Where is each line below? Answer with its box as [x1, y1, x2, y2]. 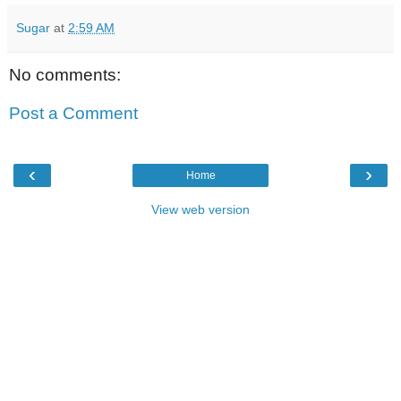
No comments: [9, 64, 121, 84]
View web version [151, 201, 250, 217]
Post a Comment [9, 104, 138, 124]
